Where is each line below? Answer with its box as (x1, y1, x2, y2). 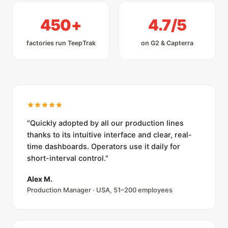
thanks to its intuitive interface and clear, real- (27, 130, 192, 140)
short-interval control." (27, 154, 108, 163)
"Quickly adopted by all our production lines (27, 119, 184, 128)
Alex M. (27, 175, 52, 184)
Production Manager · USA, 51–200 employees (27, 186, 173, 194)
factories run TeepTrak (26, 39, 96, 47)
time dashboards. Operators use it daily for (27, 142, 180, 152)
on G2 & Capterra (141, 39, 193, 47)
